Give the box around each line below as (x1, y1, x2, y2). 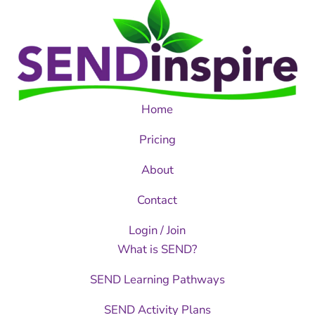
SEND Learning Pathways (89, 271, 225, 288)
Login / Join (129, 222, 186, 239)
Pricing (139, 131, 176, 148)
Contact (137, 192, 178, 209)
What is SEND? (117, 241, 198, 258)
